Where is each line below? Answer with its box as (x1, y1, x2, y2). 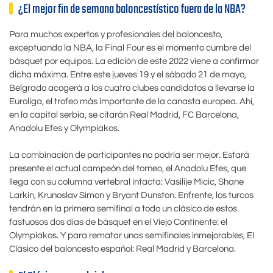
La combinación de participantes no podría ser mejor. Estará (9, 151, 249, 160)
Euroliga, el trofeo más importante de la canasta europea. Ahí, (9, 96, 254, 106)
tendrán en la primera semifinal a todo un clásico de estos (9, 204, 237, 214)
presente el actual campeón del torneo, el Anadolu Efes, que (9, 164, 246, 174)
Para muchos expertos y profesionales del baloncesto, (9, 29, 222, 39)
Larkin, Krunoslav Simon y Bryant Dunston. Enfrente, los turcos (9, 191, 253, 200)
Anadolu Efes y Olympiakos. (9, 123, 119, 133)
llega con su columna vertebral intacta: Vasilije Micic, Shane (9, 177, 244, 187)
